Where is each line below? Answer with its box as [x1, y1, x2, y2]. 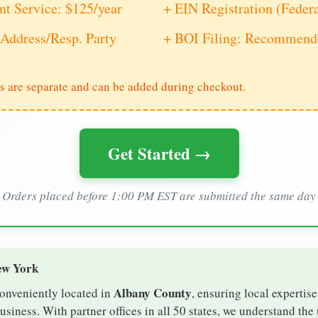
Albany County [114, 284, 192, 302]
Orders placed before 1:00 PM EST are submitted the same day [2, 187, 316, 204]
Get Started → [107, 141, 211, 166]
